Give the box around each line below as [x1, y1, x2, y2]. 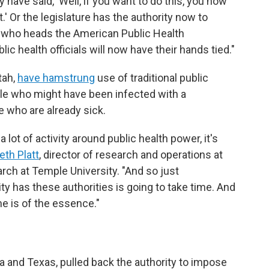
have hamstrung [17, 71, 95, 85]
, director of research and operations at [39, 148, 223, 162]
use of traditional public [95, 71, 208, 85]
